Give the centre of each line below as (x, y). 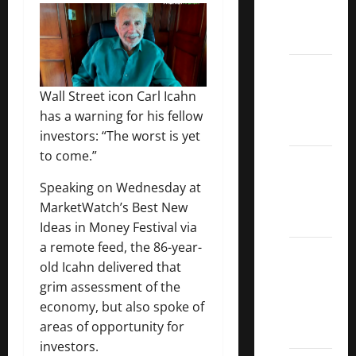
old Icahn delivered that (110, 267)
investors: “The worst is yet (120, 135)
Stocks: (308, 130)
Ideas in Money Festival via (118, 227)
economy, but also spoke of (122, 306)
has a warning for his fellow (121, 116)
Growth (308, 110)
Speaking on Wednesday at (120, 187)
